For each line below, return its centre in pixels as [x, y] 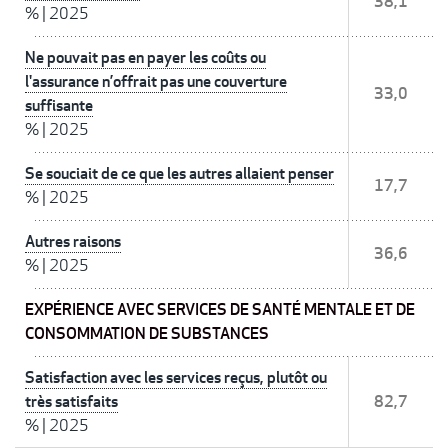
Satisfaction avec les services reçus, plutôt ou [176, 378]
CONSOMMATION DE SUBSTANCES [147, 334]
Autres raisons [73, 242]
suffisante [59, 106]
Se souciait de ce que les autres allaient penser [179, 174]
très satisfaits [71, 402]
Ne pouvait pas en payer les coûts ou [145, 58]
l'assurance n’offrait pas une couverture [156, 82]
